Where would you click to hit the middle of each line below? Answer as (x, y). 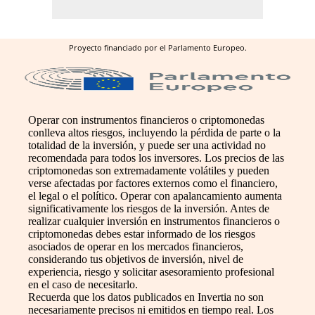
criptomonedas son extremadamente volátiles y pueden (149, 170)
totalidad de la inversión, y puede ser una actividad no (147, 145)
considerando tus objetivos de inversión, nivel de (136, 259)
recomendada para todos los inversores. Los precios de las (156, 157)
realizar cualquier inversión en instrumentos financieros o (154, 221)
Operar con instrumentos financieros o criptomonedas (146, 120)
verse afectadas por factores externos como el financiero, (153, 183)
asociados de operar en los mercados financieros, (136, 246)
